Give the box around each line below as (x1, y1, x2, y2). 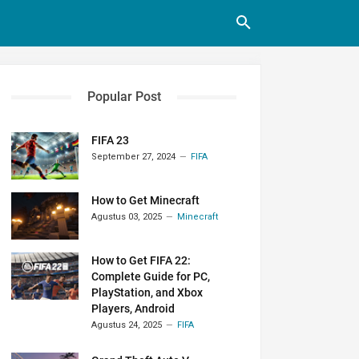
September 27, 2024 (91, 151, 176, 162)
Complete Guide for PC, (91, 270, 211, 283)
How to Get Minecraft (91, 194, 200, 207)
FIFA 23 (91, 134, 130, 147)
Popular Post (87, 89, 161, 104)
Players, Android (91, 302, 175, 315)
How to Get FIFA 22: (91, 254, 192, 267)
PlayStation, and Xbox (91, 286, 204, 299)
